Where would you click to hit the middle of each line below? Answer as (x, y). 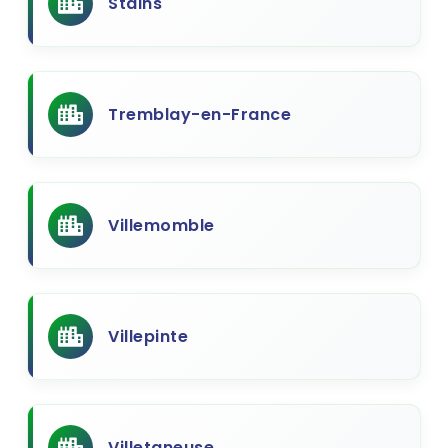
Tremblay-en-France (199, 114)
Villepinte (148, 336)
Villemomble (161, 225)
